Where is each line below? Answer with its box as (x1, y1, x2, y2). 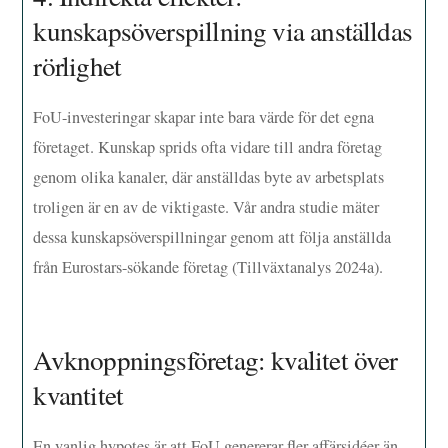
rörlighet (33, 47, 122, 85)
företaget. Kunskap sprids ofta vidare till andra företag (33, 136, 383, 159)
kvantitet (33, 375, 124, 413)
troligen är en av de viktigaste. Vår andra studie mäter (33, 196, 380, 219)
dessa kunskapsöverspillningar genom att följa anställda (33, 226, 392, 249)
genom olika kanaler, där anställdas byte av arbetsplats (33, 166, 385, 189)
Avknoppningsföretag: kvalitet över (33, 340, 398, 378)
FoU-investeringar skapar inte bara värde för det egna (33, 106, 375, 129)
